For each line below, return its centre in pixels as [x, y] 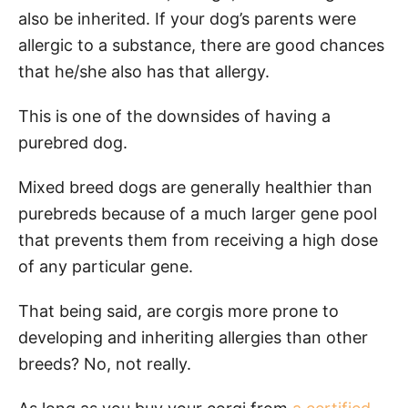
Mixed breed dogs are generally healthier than [195, 187]
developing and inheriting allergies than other [193, 337]
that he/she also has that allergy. [146, 71]
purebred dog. [75, 142]
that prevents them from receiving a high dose [198, 240]
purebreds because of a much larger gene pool [198, 213]
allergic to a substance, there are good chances [201, 45]
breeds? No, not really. [107, 363]
